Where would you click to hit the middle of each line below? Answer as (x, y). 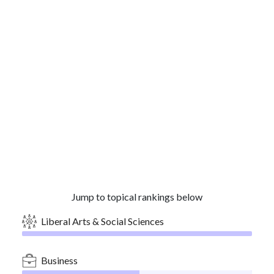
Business (59, 260)
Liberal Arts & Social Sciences (102, 221)
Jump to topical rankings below (137, 197)
